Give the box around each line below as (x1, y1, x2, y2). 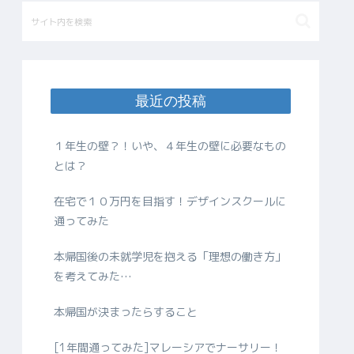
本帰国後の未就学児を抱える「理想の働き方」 (54, 248, 286, 264)
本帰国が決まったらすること (54, 303, 198, 319)
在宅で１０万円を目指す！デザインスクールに (54, 193, 286, 209)
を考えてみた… (54, 268, 132, 284)
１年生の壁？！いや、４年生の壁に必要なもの (54, 137, 286, 153)
